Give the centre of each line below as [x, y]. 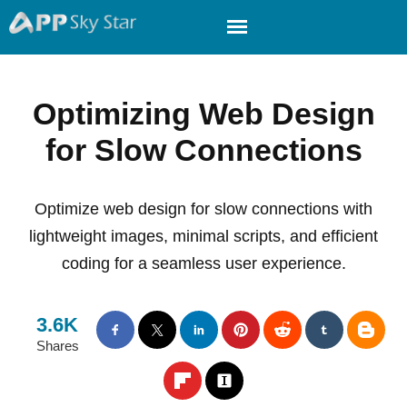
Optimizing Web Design [203, 114]
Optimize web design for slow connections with [203, 209]
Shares [57, 346]
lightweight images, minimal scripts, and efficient [203, 236]
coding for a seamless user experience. [203, 263]
